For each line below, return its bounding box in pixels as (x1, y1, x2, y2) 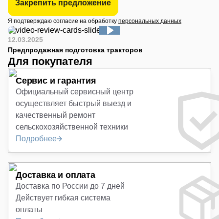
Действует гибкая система (16, 194, 110, 202)
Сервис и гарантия (16, 76, 96, 86)
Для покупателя (8, 55, 92, 67)
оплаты (16, 205, 43, 214)
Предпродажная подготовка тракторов (8, 46, 143, 54)
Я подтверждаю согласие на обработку (8, 18, 118, 24)
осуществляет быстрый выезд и (16, 99, 131, 108)
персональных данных (118, 18, 181, 24)
